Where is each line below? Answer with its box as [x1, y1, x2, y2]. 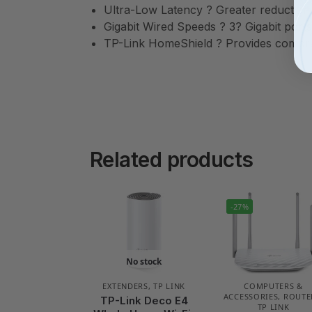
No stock [126, 255, 162, 267]
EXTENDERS [102, 280, 148, 291]
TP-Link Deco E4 [100, 293, 188, 307]
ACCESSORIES [223, 290, 279, 302]
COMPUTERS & [244, 280, 303, 291]
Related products [89, 146, 253, 172]
